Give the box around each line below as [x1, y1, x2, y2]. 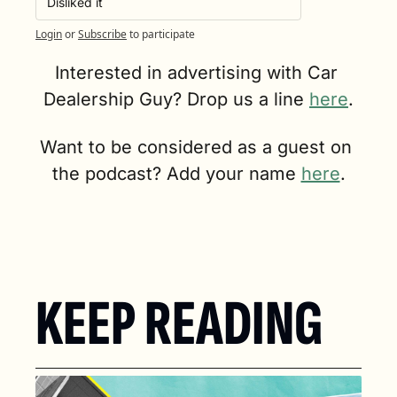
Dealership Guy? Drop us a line [43, 89, 309, 111]
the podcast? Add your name [51, 163, 301, 185]
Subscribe [78, 27, 127, 43]
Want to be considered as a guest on [40, 136, 352, 159]
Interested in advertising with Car [54, 62, 338, 84]
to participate [129, 27, 195, 43]
